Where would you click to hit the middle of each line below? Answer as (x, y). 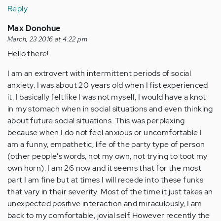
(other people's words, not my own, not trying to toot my (108, 156)
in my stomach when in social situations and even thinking (110, 109)
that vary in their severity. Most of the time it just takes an (110, 192)
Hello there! (28, 54)
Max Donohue (34, 29)
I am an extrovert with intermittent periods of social (99, 74)
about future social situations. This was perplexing (96, 121)
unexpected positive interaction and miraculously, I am (105, 204)
